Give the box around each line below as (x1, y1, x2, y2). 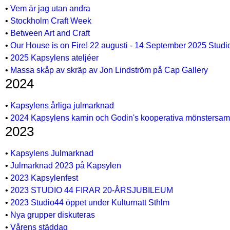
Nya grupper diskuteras (10, 210, 95, 219)
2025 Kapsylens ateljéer (10, 53, 99, 62)
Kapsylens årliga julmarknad (10, 101, 114, 110)
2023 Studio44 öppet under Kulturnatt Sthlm (10, 198, 169, 207)
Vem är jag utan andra (10, 4, 90, 13)
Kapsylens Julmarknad (10, 149, 93, 158)
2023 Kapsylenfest (10, 174, 78, 182)
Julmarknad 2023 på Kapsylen (10, 161, 121, 170)
